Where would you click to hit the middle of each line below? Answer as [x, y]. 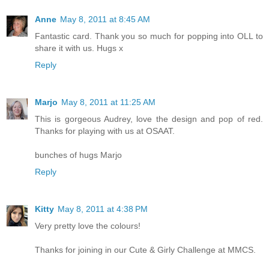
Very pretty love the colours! [88, 225]
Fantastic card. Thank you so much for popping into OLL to [149, 36]
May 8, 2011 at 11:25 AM [108, 102]
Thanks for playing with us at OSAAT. [105, 131]
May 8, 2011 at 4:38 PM [103, 209]
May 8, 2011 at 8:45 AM [105, 19]
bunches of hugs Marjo [78, 155]
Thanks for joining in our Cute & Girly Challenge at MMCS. [145, 249]
